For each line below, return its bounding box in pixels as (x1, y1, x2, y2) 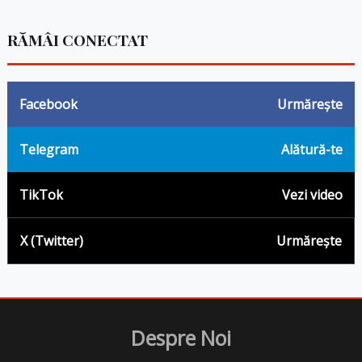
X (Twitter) (19, 232, 83, 250)
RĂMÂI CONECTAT (6, 29, 148, 51)
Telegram (19, 141, 78, 159)
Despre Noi (131, 324, 231, 351)
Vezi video (282, 186, 343, 204)
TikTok (19, 186, 63, 204)
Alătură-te (281, 141, 343, 159)
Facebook (19, 95, 78, 114)
